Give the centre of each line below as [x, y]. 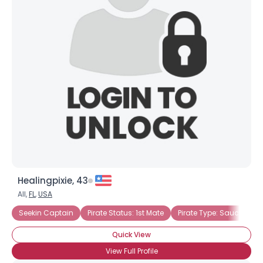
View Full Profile [131, 251]
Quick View [131, 235]
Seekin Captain [46, 213]
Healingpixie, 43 [53, 181]
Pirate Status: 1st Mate [126, 213]
